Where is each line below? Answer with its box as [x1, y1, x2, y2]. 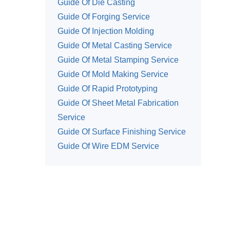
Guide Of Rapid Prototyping [57, 84, 158, 93]
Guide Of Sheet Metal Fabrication [57, 98, 179, 107]
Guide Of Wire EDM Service [57, 141, 159, 150]
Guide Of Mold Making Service [57, 69, 168, 79]
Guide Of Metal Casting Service [57, 41, 172, 50]
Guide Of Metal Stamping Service [57, 55, 179, 64]
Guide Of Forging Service [57, 12, 150, 21]
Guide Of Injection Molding [57, 26, 154, 35]
